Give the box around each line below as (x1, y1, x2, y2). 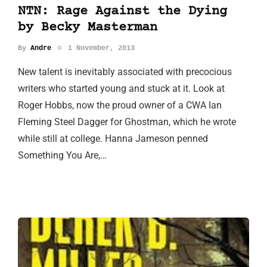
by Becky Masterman (18, 20, 157, 35)
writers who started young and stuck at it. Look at (18, 82, 225, 94)
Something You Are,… (18, 149, 107, 161)
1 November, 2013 (68, 44, 135, 52)
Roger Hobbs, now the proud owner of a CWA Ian (18, 99, 222, 111)
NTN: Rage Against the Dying (18, 4, 227, 19)
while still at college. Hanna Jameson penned (18, 132, 208, 144)
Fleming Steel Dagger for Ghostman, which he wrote (18, 116, 236, 128)
